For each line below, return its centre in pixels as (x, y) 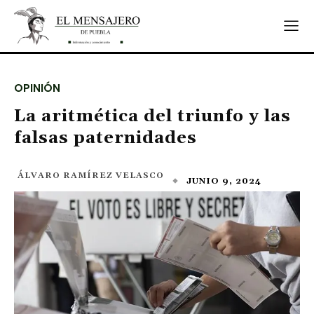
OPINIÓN (37, 88)
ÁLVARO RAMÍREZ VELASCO (91, 176)
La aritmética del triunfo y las (152, 116)
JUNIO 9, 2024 (224, 181)
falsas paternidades (105, 138)
